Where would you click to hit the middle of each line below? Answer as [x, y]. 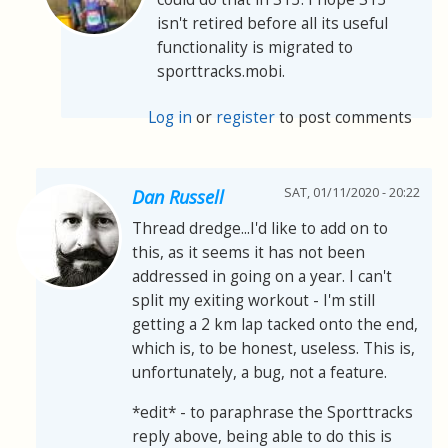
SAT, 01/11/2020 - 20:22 [352, 193]
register [246, 117]
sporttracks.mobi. [221, 71]
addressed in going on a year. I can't [262, 277]
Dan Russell [178, 197]
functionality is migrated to [255, 47]
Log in [170, 117]
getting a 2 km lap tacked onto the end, [275, 325]
